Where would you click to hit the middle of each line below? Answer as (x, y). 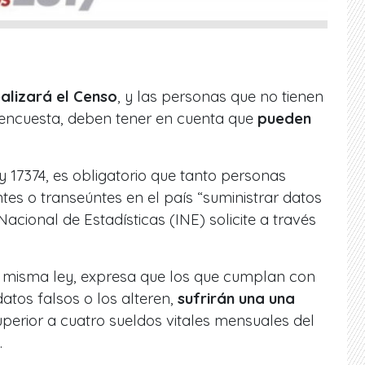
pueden (284, 119)
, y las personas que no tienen (220, 97)
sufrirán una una (234, 299)
